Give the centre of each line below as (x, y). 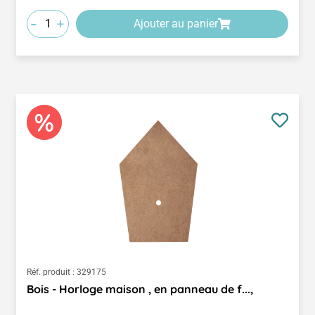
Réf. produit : (51, 272)
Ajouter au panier (176, 23)
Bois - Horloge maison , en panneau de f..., (140, 289)
